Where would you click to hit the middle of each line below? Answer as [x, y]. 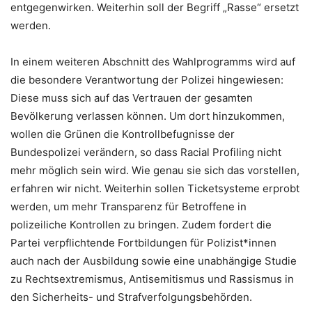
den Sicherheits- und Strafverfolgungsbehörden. [131, 297]
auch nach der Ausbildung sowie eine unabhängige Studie [154, 260]
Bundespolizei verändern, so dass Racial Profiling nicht [146, 152]
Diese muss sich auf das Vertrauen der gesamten [132, 97]
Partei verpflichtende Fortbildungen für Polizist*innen [143, 242]
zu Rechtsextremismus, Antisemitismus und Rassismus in [152, 279]
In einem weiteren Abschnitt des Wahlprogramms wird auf [153, 61]
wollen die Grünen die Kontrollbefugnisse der [123, 134]
